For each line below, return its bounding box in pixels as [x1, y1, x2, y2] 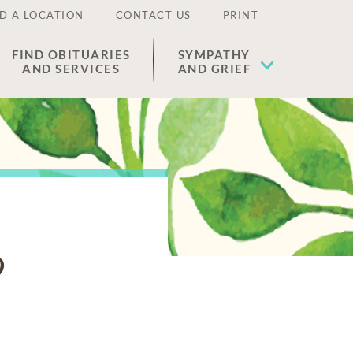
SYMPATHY [177, 47, 251, 61]
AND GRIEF [177, 61, 251, 76]
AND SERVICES [22, 61, 121, 76]
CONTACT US [115, 9, 191, 21]
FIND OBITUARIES [12, 47, 131, 61]
